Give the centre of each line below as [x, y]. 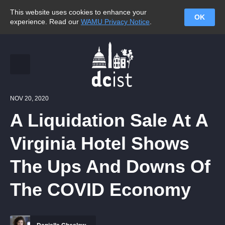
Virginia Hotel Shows [100, 143]
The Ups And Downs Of [110, 166]
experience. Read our [45, 22]
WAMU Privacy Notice [115, 22]
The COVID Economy [100, 190]
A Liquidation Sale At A [109, 120]
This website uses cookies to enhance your [78, 12]
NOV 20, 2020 [29, 98]
